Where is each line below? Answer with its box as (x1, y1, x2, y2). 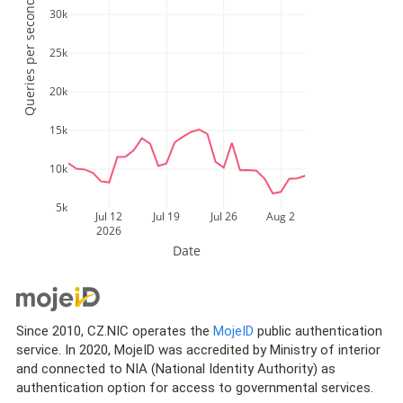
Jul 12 (94, 208, 123, 224)
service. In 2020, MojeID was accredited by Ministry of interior (15, 341, 381, 358)
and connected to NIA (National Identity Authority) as (15, 360, 336, 377)
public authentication (253, 322, 382, 339)
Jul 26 (209, 208, 237, 224)
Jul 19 (151, 208, 180, 224)
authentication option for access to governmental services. (15, 379, 373, 396)
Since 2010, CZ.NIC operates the (15, 322, 213, 339)
